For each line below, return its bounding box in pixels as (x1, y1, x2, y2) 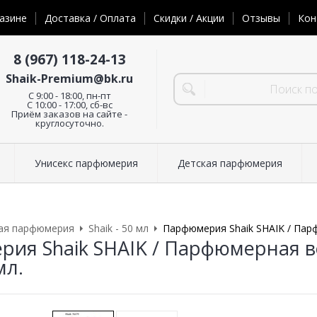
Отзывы (242, 11, 280, 25)
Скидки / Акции (154, 11, 224, 25)
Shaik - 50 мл (88, 221, 149, 236)
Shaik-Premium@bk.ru (6, 70, 133, 86)
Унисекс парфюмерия (34, 156, 138, 171)
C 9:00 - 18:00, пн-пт (28, 88, 111, 102)
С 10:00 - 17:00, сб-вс (26, 98, 113, 111)
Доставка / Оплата (45, 11, 136, 25)
